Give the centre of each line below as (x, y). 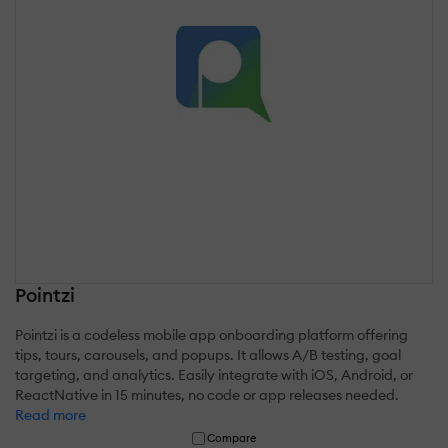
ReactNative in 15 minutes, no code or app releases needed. (207, 395)
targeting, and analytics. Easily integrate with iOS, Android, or (214, 375)
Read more (50, 415)
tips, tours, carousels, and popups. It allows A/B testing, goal (208, 355)
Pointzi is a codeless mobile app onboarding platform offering (211, 335)
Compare (232, 438)
